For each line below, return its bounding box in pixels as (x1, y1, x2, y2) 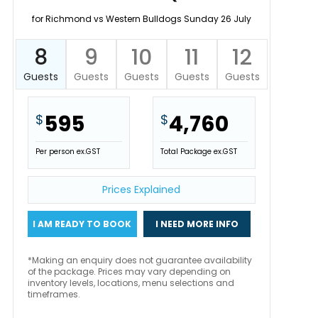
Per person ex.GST (35, 146, 100, 157)
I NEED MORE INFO (155, 218, 239, 230)
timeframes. (27, 288, 80, 300)
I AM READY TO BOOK (33, 218, 132, 230)
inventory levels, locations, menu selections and (27, 277, 234, 289)
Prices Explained (102, 182, 181, 197)
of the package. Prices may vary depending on (27, 265, 231, 278)
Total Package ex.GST (160, 146, 238, 157)
